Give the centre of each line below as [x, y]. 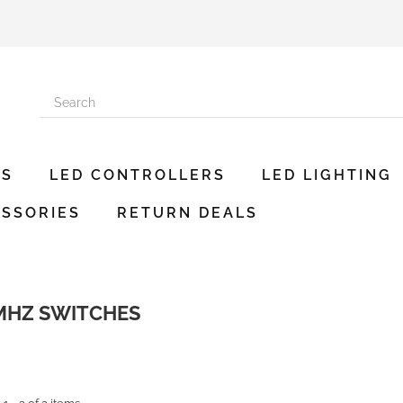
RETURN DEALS [188, 213]
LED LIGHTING [327, 175]
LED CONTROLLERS [138, 175]
